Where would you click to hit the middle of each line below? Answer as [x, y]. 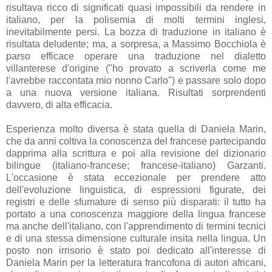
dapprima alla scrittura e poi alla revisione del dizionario [136, 153]
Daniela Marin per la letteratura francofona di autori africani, [136, 262]
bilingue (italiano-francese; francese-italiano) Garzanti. [136, 165]
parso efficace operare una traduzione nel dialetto [136, 56]
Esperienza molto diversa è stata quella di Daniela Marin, [136, 129]
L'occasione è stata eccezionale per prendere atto [136, 177]
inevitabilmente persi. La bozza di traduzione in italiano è [136, 32]
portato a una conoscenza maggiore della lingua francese [136, 214]
